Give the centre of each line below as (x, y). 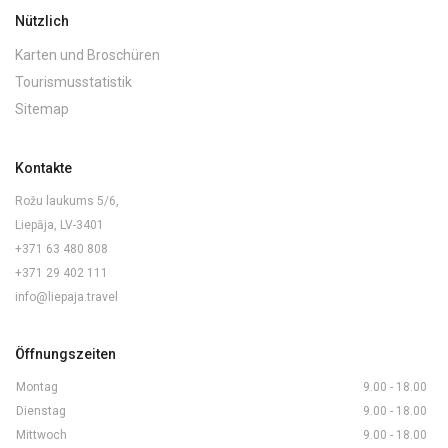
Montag (37, 387)
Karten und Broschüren (87, 55)
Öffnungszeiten (65, 354)
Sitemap (42, 109)
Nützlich (42, 21)
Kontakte (43, 168)
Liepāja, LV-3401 (59, 225)
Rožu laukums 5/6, (67, 201)
